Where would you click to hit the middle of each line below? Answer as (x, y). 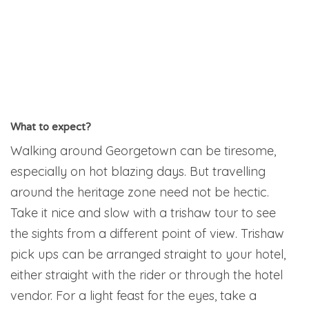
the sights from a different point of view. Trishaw (147, 234)
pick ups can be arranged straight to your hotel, (148, 255)
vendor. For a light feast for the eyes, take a (133, 296)
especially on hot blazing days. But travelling (138, 172)
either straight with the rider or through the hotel (147, 275)
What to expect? (51, 127)
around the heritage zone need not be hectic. (140, 192)
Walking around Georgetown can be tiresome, (143, 151)
